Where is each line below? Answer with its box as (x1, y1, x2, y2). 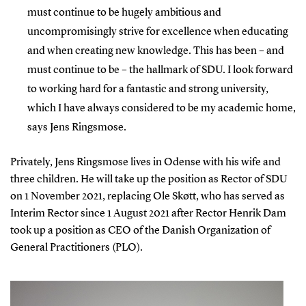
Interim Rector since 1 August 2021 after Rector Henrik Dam (10, 208, 286, 219)
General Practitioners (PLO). (10, 242, 143, 253)
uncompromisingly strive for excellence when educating (27, 26, 288, 38)
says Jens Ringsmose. (27, 122, 126, 133)
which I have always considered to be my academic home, (27, 102, 296, 114)
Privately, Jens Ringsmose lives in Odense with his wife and (10, 156, 281, 168)
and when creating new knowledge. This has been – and (27, 45, 284, 57)
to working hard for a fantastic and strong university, (27, 83, 268, 95)
